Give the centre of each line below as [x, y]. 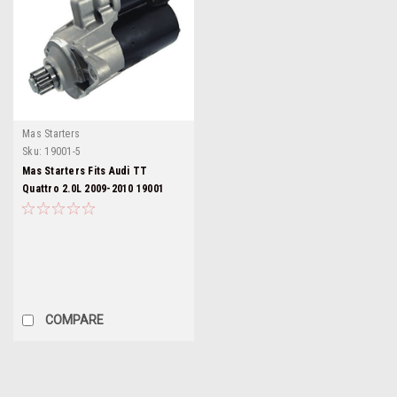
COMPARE [74, 319]
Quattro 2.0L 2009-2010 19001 [93, 188]
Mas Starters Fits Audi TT [85, 171]
